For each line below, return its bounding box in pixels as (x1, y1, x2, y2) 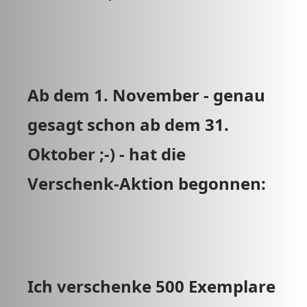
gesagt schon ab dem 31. (27, 113, 229, 136)
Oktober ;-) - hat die (27, 143, 186, 165)
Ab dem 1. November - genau (27, 84, 265, 106)
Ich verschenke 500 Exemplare (27, 275, 275, 297)
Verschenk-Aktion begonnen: (27, 172, 270, 195)
